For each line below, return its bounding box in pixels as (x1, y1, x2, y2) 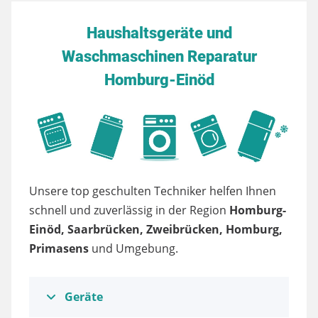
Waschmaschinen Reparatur (61, 47, 257, 66)
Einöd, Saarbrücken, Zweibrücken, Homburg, (29, 221, 283, 237)
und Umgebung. (92, 240, 178, 256)
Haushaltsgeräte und (86, 23, 232, 43)
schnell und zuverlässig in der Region (29, 202, 229, 218)
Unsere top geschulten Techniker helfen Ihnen (29, 182, 276, 199)
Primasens (29, 240, 92, 256)
